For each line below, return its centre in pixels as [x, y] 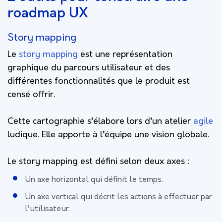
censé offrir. [31, 95]
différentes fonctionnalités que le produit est [99, 81]
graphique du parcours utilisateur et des [89, 68]
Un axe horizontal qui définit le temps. [94, 180]
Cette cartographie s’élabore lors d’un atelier [100, 121]
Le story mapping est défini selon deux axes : [100, 162]
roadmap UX [48, 14]
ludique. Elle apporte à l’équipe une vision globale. [108, 135]
